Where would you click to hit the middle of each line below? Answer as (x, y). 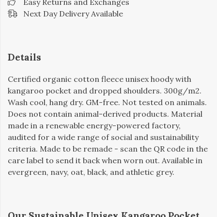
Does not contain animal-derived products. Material (105, 114)
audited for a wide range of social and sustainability (103, 137)
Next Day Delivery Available (73, 13)
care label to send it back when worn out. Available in (105, 160)
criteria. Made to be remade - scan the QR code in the (108, 148)
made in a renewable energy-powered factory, (94, 125)
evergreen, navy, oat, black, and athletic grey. (91, 172)
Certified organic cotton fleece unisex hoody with (100, 79)
